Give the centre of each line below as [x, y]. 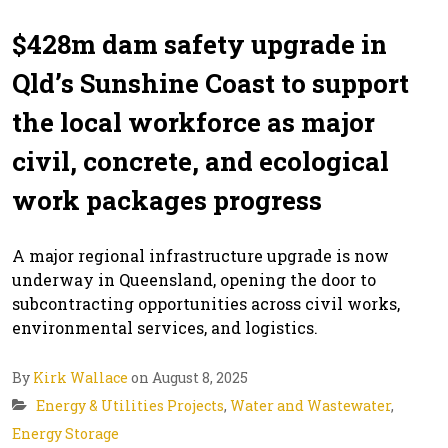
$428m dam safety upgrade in [199, 43]
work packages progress [167, 199]
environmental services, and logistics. [165, 327]
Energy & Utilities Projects [130, 405]
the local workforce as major [193, 121]
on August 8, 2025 [188, 377]
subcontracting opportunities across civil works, [206, 303]
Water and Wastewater [310, 405]
